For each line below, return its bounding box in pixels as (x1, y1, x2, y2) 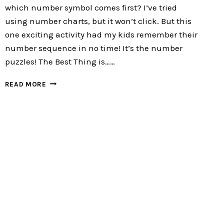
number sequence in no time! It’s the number (4, 42, 182, 53)
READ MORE (4, 80, 46, 88)
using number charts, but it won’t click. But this (4, 15, 191, 26)
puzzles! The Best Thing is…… (4, 56, 115, 66)
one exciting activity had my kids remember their (4, 29, 197, 39)
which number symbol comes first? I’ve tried (4, 2, 177, 12)
